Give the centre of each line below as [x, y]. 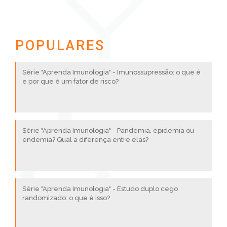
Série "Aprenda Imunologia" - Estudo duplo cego [100, 189]
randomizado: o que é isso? [66, 198]
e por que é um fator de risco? [70, 81]
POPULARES [60, 46]
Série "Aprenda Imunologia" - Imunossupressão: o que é [111, 72]
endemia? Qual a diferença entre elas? [85, 140]
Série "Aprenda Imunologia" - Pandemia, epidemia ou [108, 130]
